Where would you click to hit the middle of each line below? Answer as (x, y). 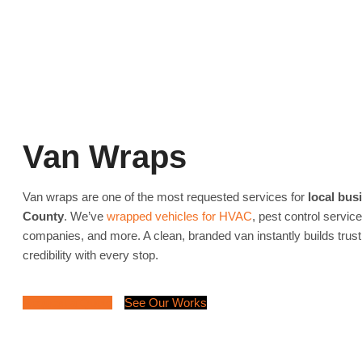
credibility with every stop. (90, 255)
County (43, 216)
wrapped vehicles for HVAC (179, 216)
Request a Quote (67, 302)
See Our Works (166, 302)
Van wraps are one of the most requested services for (165, 196)
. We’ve (85, 216)
